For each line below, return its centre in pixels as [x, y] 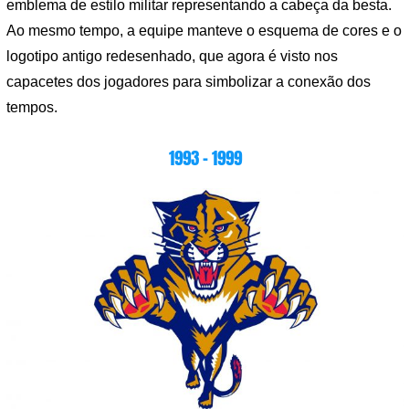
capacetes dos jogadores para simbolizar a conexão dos [189, 82]
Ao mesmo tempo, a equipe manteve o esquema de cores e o [204, 31]
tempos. [32, 108]
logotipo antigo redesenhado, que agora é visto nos [172, 57]
